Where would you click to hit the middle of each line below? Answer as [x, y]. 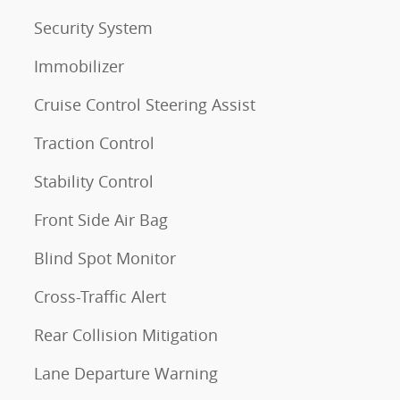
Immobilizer [79, 66]
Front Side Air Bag [101, 220]
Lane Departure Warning [126, 373]
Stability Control [94, 181]
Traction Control [94, 143]
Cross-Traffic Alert [100, 296]
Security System [93, 28]
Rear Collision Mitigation [126, 335]
